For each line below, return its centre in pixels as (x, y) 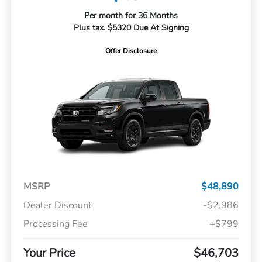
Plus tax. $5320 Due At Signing (131, 28)
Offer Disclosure (131, 51)
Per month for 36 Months (131, 16)
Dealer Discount (57, 206)
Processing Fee (55, 224)
